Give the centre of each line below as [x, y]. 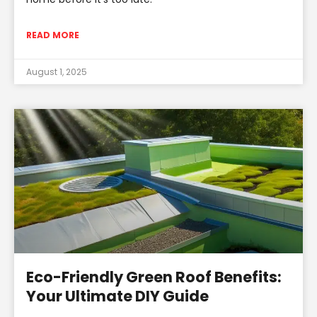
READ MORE [53, 35]
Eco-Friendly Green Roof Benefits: [154, 277]
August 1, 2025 [57, 71]
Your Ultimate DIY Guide [117, 296]
